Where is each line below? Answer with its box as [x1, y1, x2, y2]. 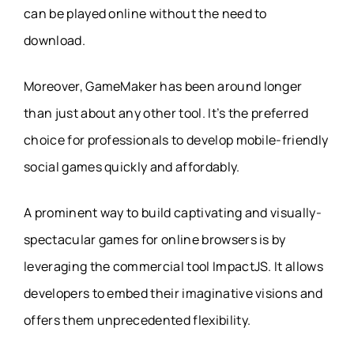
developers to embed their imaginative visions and [24, 284, 323, 303]
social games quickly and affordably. [24, 158, 240, 176]
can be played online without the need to [24, 5, 267, 23]
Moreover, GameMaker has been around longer [24, 77, 303, 96]
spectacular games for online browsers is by [24, 231, 286, 249]
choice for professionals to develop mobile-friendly [24, 131, 329, 149]
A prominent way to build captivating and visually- [24, 204, 322, 222]
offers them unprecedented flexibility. [24, 311, 251, 330]
